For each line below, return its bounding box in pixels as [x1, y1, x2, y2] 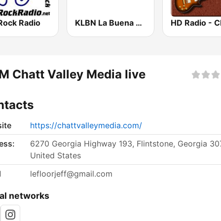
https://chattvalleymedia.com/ [30, 120, 142, 131]
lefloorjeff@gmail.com [30, 169, 112, 179]
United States [30, 150, 81, 161]
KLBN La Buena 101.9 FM [136, 18, 143, 28]
